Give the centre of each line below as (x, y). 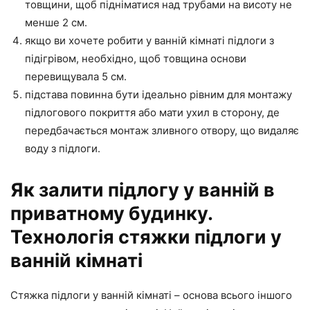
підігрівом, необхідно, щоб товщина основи (136, 58)
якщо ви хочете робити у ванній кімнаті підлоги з (149, 40)
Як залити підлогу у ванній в (143, 190)
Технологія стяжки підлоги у (146, 237)
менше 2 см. (56, 22)
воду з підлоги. (63, 148)
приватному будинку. (111, 213)
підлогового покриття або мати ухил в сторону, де (152, 112)
